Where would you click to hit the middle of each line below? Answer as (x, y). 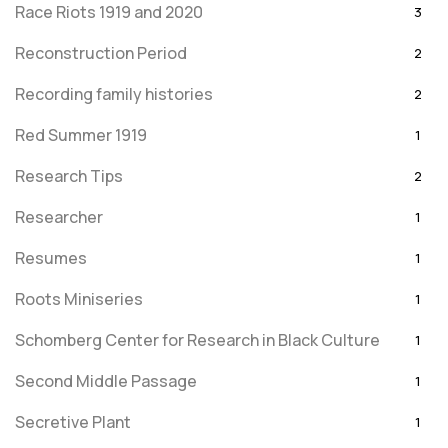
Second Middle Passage (106, 381)
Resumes (51, 258)
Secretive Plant (73, 422)
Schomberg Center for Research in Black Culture (197, 340)
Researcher (59, 217)
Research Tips (69, 176)
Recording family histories (114, 94)
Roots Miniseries (79, 299)
